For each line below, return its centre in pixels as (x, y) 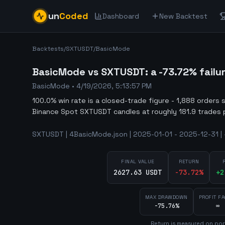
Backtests (48, 49)
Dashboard (121, 16)
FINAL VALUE (138, 161)
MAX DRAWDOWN (166, 197)
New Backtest (183, 16)
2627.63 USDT (138, 172)
